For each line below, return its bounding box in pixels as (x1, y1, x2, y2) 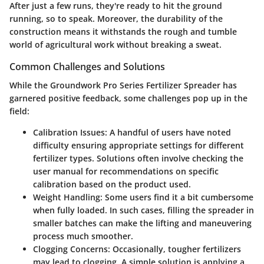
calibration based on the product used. (33, 179, 191, 190)
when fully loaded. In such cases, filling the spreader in (33, 204, 254, 216)
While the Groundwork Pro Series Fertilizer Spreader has (9, 80, 237, 91)
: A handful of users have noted (105, 127, 231, 138)
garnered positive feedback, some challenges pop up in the (9, 93, 247, 104)
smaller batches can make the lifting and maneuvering (33, 217, 252, 229)
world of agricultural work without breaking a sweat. (9, 39, 222, 51)
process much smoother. (33, 230, 133, 242)
